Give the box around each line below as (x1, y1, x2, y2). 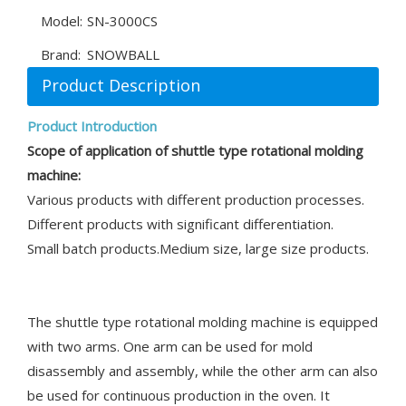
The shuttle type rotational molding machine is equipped (27, 313, 378, 331)
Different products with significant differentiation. (27, 215, 333, 233)
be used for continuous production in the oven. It (27, 386, 330, 404)
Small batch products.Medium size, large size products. (27, 239, 369, 257)
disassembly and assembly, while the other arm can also (27, 362, 378, 380)
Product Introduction (27, 117, 157, 135)
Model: (41, 12, 82, 30)
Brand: (41, 45, 81, 63)
